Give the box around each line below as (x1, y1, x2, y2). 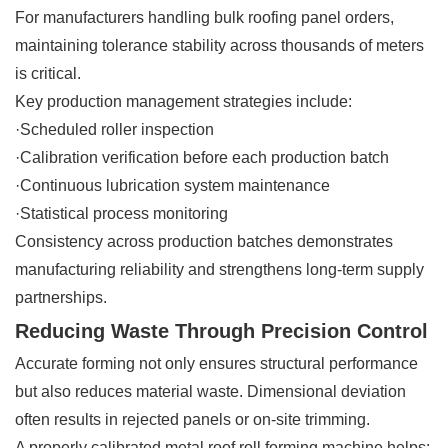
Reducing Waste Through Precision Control (15, 319, 428, 342)
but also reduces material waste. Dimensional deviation (15, 382, 406, 400)
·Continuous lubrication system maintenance (15, 176, 330, 194)
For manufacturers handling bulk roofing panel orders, (15, 8, 394, 26)
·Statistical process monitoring (15, 204, 228, 222)
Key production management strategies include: (15, 92, 352, 110)
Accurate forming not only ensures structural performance (15, 354, 418, 372)
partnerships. (15, 288, 107, 306)
